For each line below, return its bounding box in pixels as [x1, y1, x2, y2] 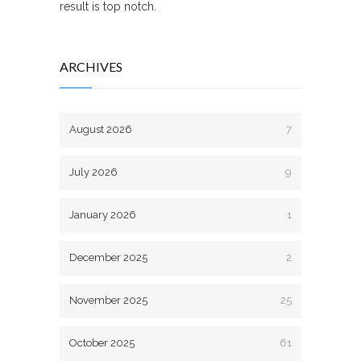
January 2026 [69, 208, 136, 221]
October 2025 [69, 336, 135, 349]
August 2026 [69, 122, 132, 135]
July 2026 [69, 165, 118, 178]
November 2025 [69, 293, 147, 306]
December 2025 [69, 251, 147, 263]
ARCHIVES [60, 58, 122, 74]
